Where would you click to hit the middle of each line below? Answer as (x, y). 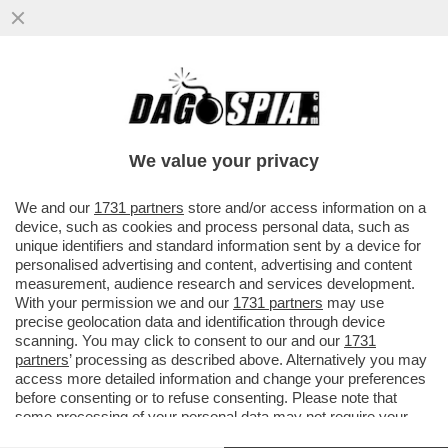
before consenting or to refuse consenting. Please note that (206, 397)
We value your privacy (224, 161)
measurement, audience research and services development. (215, 283)
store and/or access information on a (305, 207)
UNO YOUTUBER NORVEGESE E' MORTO (208, 100)
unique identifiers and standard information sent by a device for (218, 245)
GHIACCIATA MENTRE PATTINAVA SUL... (203, 142)
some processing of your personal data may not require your (211, 416)
